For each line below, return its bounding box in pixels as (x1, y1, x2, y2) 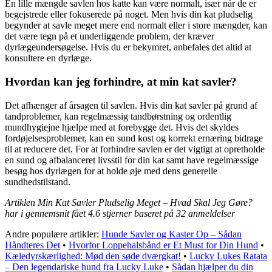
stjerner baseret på (100, 208, 176, 219)
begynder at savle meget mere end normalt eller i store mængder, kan (5, 20, 267, 31)
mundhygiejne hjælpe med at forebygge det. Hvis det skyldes (5, 121, 239, 132)
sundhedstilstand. (5, 176, 70, 187)
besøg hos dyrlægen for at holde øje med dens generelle (5, 165, 217, 176)
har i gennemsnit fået (5, 208, 88, 219)
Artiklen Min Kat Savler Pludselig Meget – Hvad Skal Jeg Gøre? (5, 197, 253, 208)
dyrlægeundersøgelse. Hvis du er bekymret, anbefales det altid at (5, 42, 251, 53)
